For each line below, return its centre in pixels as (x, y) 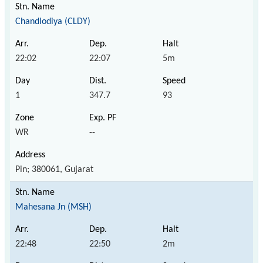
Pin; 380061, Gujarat (54, 169)
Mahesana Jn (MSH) (53, 207)
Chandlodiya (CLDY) (53, 21)
